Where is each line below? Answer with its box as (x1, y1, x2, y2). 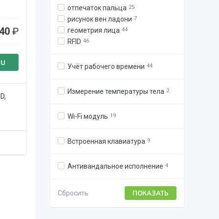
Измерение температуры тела (67, 88, 164, 95)
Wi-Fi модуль (67, 112, 108, 120)
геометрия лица (67, 26, 120, 34)
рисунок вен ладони (67, 15, 132, 23)
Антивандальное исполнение (67, 162, 163, 170)
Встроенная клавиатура (67, 137, 145, 145)
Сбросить (57, 189, 88, 197)
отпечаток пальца (67, 4, 127, 12)
